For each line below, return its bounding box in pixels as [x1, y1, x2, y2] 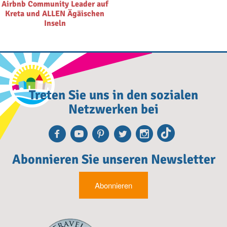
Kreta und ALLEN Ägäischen [5, 8, 104, 19]
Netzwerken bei [68, 101, 159, 118]
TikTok [174, 121, 226, 146]
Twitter [131, 121, 182, 146]
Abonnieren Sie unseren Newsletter [12, 151, 215, 168]
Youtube [87, 121, 150, 146]
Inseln [44, 18, 66, 28]
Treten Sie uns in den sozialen [29, 87, 198, 103]
